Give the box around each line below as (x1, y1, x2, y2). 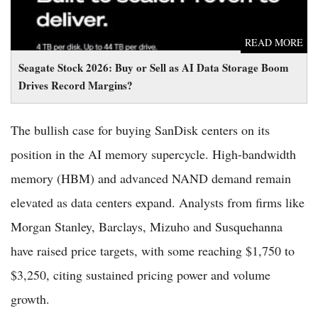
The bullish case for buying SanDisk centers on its (11, 121, 270, 138)
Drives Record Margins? (18, 77, 133, 93)
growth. (11, 290, 50, 307)
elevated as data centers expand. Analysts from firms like (11, 194, 305, 211)
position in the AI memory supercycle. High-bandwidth (11, 146, 296, 163)
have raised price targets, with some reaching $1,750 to (11, 242, 295, 259)
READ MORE (245, 35, 303, 49)
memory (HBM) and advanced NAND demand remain (11, 170, 291, 187)
